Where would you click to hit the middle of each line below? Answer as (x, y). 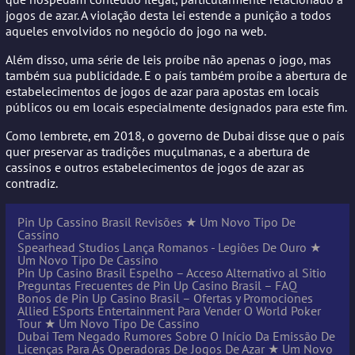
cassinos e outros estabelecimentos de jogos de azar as (155, 167)
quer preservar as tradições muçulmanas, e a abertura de (158, 151)
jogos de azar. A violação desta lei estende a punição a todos (168, 15)
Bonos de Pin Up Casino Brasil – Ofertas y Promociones (165, 298)
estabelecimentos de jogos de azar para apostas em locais (162, 91)
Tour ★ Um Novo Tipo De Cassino (109, 323)
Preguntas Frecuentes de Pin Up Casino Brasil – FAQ (157, 285)
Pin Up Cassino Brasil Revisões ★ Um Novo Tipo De (157, 221)
